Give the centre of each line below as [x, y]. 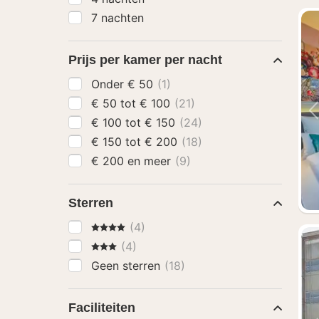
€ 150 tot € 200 [163, 142]
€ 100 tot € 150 [162, 122]
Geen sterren [127, 266]
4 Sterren [115, 226]
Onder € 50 [142, 84]
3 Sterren [115, 246]
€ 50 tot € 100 [157, 103]
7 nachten [117, 18]
